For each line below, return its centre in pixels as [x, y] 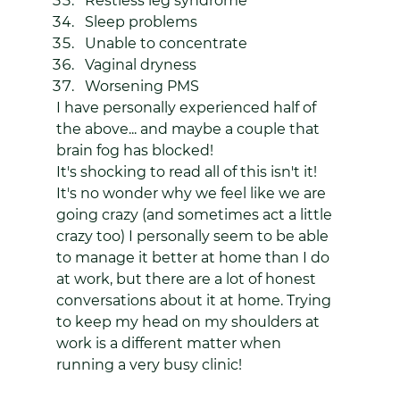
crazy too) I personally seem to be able [194, 236]
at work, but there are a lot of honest [187, 279]
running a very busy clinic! [149, 365]
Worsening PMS [142, 86]
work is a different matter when [170, 343]
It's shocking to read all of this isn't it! [188, 172]
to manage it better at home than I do [194, 258]
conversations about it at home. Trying [195, 300]
